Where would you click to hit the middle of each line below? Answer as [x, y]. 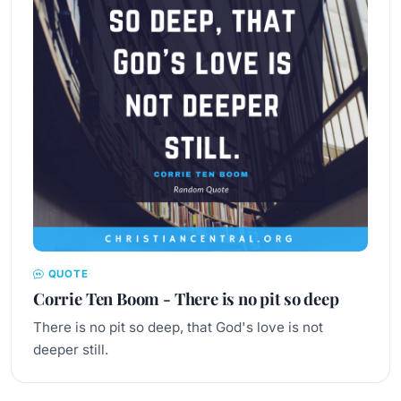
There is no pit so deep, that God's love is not [178, 327]
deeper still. [71, 349]
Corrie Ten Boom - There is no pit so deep [186, 298]
